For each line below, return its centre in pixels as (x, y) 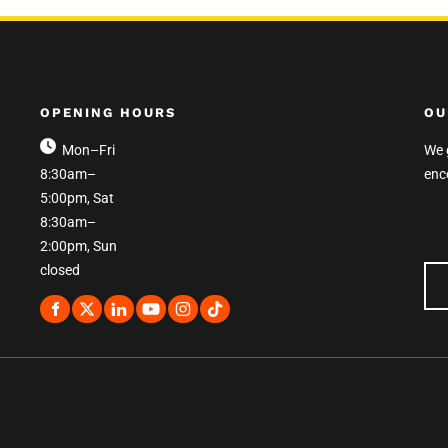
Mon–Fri (85, 150)
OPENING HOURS (108, 113)
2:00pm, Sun (78, 246)
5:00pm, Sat (77, 198)
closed (60, 270)
